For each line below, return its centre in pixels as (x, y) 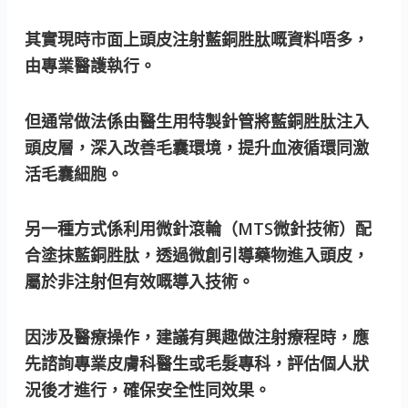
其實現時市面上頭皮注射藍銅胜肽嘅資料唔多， (197, 40)
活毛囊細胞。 (74, 173)
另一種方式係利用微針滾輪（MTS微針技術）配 (199, 229)
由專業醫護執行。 (91, 66)
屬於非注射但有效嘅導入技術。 (140, 282)
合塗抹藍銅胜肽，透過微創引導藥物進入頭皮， (197, 255)
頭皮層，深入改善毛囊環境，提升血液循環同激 (197, 147)
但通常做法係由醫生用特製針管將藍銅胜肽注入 (197, 121)
